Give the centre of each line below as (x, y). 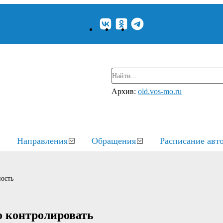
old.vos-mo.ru (160, 91)
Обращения (114, 141)
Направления (42, 141)
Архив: (125, 91)
